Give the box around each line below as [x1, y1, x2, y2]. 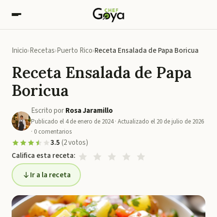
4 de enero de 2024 [65, 117, 113, 126]
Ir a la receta [30, 169, 71, 180]
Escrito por [31, 106, 65, 116]
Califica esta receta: [12, 151, 76, 161]
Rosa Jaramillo [65, 106, 113, 116]
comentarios [37, 127, 72, 136]
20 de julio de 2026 [156, 117, 204, 126]
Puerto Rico [57, 46, 93, 56]
